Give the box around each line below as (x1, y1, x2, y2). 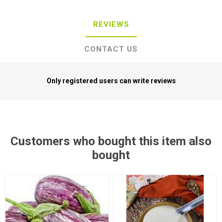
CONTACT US (84, 45, 138, 54)
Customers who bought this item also (10, 134, 212, 149)
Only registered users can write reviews (46, 77, 176, 85)
